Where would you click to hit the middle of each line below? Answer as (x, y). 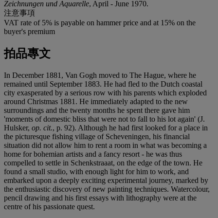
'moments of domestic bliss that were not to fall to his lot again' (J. (104, 119)
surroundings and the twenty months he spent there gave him (97, 110)
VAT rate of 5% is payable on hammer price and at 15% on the (100, 22)
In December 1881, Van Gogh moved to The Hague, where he (100, 75)
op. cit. (42, 127)
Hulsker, (18, 127)
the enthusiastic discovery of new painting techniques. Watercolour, (107, 189)
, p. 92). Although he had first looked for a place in (130, 127)
